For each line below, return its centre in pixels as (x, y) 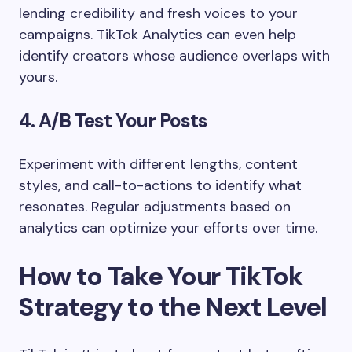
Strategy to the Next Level (173, 306)
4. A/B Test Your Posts (113, 120)
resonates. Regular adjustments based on (155, 206)
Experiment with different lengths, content (158, 164)
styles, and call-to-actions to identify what (160, 185)
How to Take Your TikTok (161, 276)
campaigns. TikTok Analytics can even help (158, 34)
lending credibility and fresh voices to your (158, 13)
